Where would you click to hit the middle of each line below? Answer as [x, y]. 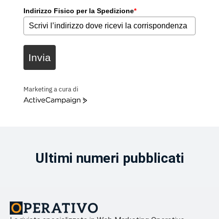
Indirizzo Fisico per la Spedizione [78, 11]
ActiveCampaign [46, 101]
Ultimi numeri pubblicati [109, 158]
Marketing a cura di [51, 89]
